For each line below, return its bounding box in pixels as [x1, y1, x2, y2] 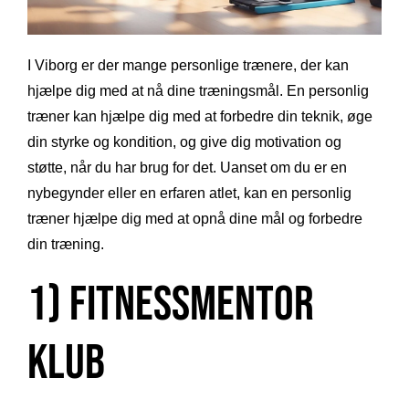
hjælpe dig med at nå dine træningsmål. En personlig [27, 82, 369, 99]
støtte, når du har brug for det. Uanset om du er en [27, 159, 347, 175]
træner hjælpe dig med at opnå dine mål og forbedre [27, 210, 362, 226]
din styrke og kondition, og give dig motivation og [27, 133, 341, 150]
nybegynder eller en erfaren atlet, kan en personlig [27, 184, 351, 201]
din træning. [27, 236, 104, 252]
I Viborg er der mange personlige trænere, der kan [27, 57, 349, 73]
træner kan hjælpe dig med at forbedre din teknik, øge [27, 108, 372, 124]
